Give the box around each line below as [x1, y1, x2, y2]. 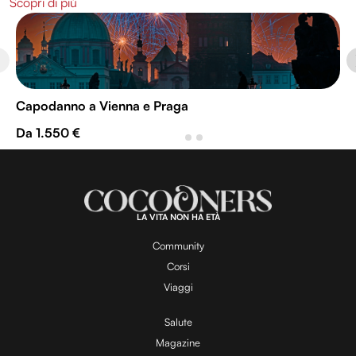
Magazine [156, 335, 200, 349]
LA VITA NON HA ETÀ [136, 211, 220, 223]
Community [152, 239, 204, 253]
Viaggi [163, 281, 193, 294]
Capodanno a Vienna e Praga [16, 98, 188, 114]
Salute [164, 315, 192, 328]
